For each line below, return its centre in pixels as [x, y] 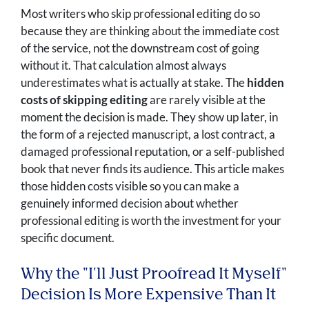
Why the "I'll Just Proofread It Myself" [154, 275]
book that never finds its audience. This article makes [152, 169]
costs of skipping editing [84, 100]
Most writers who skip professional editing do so [140, 14]
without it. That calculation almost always [123, 66]
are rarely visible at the [207, 100]
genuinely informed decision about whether [130, 203]
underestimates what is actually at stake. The [134, 83]
